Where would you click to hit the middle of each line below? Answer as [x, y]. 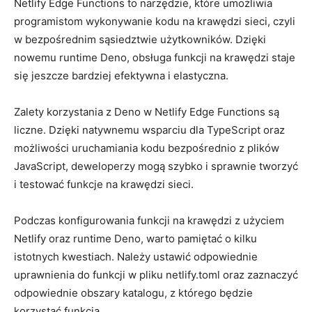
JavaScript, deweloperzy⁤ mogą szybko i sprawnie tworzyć [156, 166]
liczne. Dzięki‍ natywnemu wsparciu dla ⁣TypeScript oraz [149, 130]
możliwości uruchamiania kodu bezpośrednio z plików [147, 148]
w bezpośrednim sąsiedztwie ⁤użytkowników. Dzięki [140, 39]
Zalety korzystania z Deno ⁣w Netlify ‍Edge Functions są [147, 111]
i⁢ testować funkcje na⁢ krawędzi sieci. [104, 184]
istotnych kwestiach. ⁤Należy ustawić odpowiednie [136, 256]
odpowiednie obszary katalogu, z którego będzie [133, 292]
